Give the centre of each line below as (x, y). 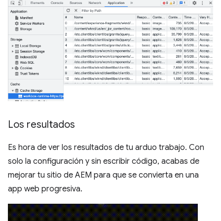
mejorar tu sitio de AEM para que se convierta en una (103, 175)
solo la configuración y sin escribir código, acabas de (104, 162)
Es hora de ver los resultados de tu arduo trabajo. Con (106, 148)
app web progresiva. (45, 189)
